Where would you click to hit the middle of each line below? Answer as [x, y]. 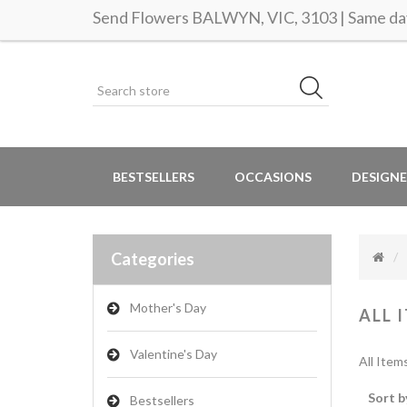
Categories [153, 259]
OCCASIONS [273, 177]
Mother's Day [168, 308]
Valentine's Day [174, 354]
